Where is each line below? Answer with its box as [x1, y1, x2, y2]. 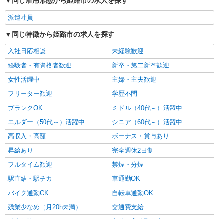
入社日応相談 [8, 47, 46, 55]
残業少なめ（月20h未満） [8, 203, 82, 211]
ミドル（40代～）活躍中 [112, 104, 182, 111]
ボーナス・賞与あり [112, 132, 169, 140]
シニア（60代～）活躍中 [112, 118, 182, 126]
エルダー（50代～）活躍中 [8, 118, 85, 126]
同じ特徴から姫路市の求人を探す [12, 30, 114, 38]
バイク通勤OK [8, 189, 49, 197]
